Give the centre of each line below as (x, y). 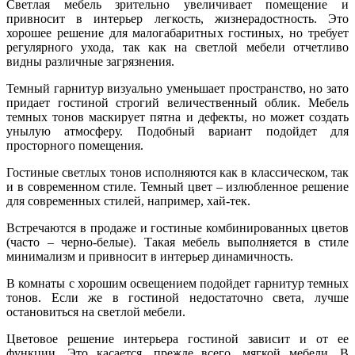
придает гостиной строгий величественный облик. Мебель (177, 102)
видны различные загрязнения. (90, 61)
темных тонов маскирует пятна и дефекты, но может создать (177, 116)
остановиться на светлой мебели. (96, 311)
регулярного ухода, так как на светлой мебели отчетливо (177, 47)
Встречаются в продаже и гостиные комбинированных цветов (177, 227)
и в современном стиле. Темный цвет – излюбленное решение (177, 186)
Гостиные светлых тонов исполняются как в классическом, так (177, 172)
